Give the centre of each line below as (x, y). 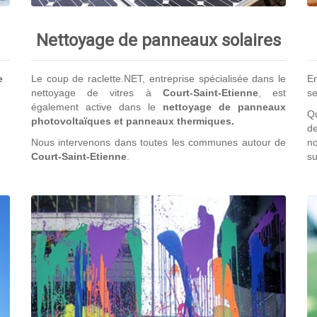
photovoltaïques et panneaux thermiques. (133, 121)
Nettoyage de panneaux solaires (158, 40)
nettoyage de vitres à (97, 92)
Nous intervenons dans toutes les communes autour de (158, 142)
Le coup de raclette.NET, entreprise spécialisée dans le (158, 78)
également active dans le (97, 106)
